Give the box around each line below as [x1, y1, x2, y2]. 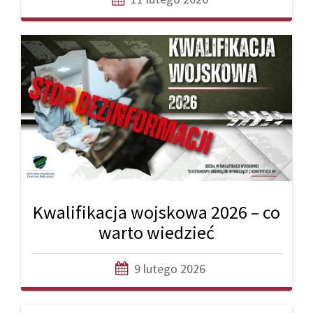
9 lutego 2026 [133, 260, 205, 277]
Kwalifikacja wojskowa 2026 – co [33, 200, 280, 224]
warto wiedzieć [99, 220, 214, 244]
